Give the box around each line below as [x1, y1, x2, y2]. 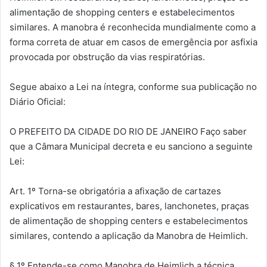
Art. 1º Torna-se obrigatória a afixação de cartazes [10, 185, 221, 197]
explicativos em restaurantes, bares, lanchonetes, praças [10, 200, 249, 212]
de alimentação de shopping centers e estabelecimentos [10, 215, 248, 226]
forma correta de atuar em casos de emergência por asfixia [10, 36, 257, 48]
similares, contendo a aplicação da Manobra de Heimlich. [10, 229, 248, 241]
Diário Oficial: [10, 95, 66, 107]
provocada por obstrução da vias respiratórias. [10, 51, 205, 63]
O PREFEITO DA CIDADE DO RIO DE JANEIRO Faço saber [10, 125, 247, 137]
